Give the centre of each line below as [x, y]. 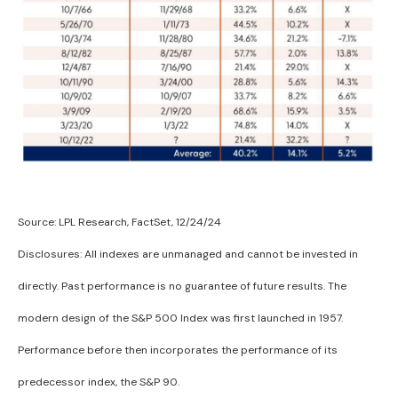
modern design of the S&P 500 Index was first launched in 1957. [180, 318]
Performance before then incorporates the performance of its [178, 350]
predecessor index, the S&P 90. [99, 382]
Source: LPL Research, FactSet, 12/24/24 [119, 223]
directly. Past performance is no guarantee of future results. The [182, 287]
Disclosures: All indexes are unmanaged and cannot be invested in [188, 255]
